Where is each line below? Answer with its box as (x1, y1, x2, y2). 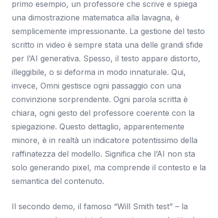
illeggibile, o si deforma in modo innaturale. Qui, (12, 67, 186, 77)
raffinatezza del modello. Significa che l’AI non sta (12, 148, 195, 159)
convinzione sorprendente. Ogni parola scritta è (12, 94, 188, 104)
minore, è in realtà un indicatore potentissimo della (12, 135, 198, 145)
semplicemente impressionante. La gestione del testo (12, 26, 205, 36)
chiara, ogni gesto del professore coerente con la (12, 108, 195, 118)
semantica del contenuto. (12, 176, 104, 186)
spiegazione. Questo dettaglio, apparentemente (12, 121, 184, 131)
